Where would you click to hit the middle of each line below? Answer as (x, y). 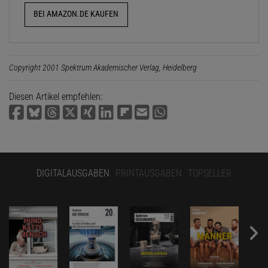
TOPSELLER (210, 173)
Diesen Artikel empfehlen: (56, 96)
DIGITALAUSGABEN (73, 173)
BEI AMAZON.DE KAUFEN (76, 14)
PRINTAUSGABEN (149, 173)
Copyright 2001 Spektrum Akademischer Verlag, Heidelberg (103, 67)
